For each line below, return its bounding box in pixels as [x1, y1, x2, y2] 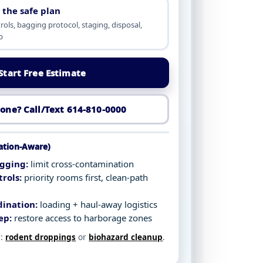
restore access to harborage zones [12, 212, 153, 224]
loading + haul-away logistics [38, 198, 158, 210]
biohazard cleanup [89, 231, 163, 242]
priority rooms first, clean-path [22, 171, 149, 183]
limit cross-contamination [28, 158, 134, 170]
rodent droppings [5, 231, 76, 242]
